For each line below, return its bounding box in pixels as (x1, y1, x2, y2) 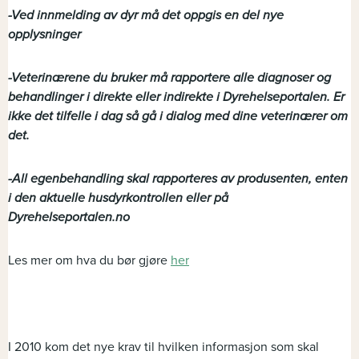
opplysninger (8, 26, 81, 43)
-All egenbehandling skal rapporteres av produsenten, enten (8, 171, 348, 188)
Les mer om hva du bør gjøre (8, 252, 171, 269)
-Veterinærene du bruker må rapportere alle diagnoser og (8, 70, 331, 87)
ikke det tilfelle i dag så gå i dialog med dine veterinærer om (8, 108, 348, 125)
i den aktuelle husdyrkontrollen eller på (8, 190, 228, 207)
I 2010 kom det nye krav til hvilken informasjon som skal (8, 339, 319, 356)
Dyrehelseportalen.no (8, 209, 130, 226)
